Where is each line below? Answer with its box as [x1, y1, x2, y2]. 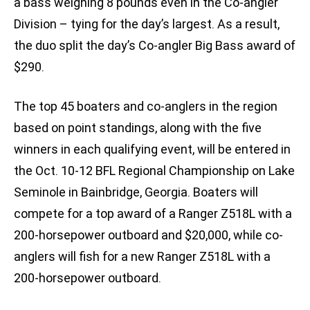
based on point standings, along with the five [14, 120, 262, 136]
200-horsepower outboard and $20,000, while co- [14, 228, 283, 243]
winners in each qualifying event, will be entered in [14, 142, 291, 157]
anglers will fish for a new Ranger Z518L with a [14, 249, 271, 264]
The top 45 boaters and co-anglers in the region [14, 99, 277, 114]
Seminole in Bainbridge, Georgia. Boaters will [14, 185, 258, 200]
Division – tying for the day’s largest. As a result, [14, 17, 280, 32]
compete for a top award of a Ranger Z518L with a [14, 206, 292, 221]
